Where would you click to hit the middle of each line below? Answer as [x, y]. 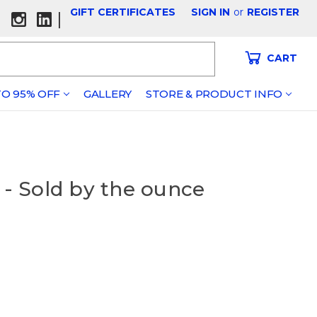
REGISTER [273, 12]
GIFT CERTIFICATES [123, 12]
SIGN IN [211, 12]
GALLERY [108, 94]
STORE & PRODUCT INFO [214, 94]
